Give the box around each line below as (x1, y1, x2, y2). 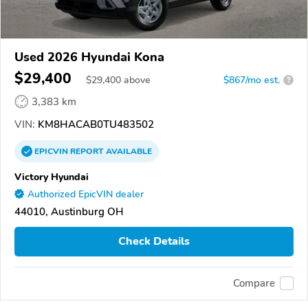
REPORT (70, 145, 104, 157)
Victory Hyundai (14, 169, 89, 184)
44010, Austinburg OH (14, 204, 124, 219)
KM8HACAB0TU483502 (35, 117, 154, 131)
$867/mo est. (223, 73, 280, 87)
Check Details (118, 234, 190, 250)
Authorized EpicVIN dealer (27, 187, 144, 201)
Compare (233, 276, 275, 291)
